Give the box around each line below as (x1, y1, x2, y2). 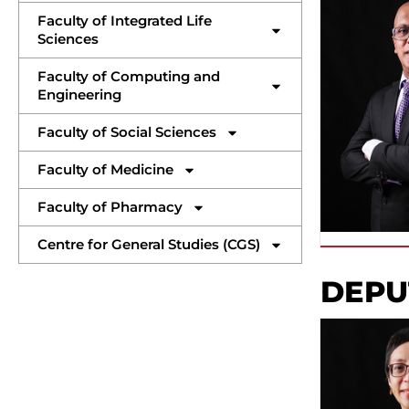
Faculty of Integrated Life (37, 12, 212, 30)
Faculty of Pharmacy (37, 198, 183, 216)
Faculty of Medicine (37, 161, 173, 179)
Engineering (37, 86, 121, 104)
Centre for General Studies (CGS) (37, 236, 260, 254)
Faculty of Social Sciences (37, 123, 216, 142)
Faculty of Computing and (37, 68, 220, 86)
